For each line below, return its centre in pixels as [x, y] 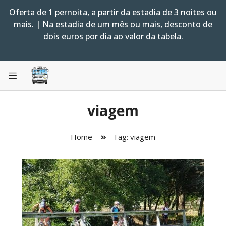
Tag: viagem [137, 137]
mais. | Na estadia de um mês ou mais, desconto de [113, 24]
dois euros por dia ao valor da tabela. [113, 36]
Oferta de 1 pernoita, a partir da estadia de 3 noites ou [113, 12]
